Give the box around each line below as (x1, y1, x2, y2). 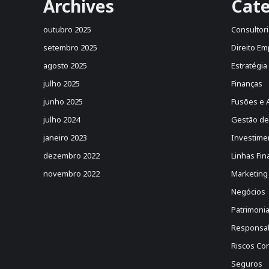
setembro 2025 (43, 42, 97, 53)
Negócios (231, 186, 265, 197)
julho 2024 (43, 114, 80, 125)
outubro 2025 (43, 24, 91, 35)
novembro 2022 (43, 168, 100, 179)
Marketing (231, 168, 268, 179)
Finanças (231, 78, 262, 89)
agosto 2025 (43, 60, 87, 71)
